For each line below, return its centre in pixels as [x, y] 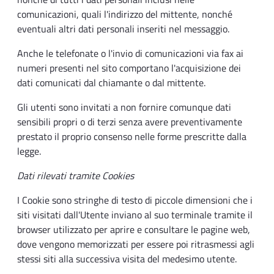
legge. [29, 151]
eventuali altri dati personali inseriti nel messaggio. [123, 29]
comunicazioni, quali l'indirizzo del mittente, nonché [125, 14]
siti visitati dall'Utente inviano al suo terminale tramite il [135, 215]
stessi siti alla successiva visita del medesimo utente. [127, 259]
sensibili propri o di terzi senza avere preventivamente [130, 122]
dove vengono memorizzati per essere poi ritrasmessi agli [136, 244]
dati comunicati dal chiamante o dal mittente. [111, 83]
